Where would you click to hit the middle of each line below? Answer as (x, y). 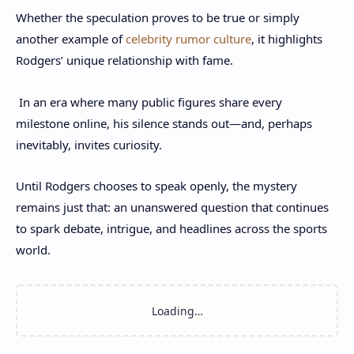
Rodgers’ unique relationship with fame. (124, 60)
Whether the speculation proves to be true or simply (158, 17)
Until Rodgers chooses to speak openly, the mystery (156, 186)
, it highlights (287, 39)
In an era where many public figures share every (149, 102)
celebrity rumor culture (188, 39)
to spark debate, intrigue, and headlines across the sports (171, 228)
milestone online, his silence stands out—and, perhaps (164, 123)
